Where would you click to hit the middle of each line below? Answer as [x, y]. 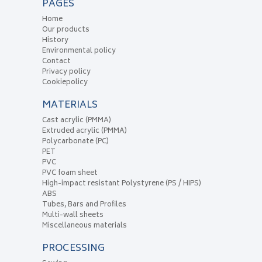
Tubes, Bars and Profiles [84, 205]
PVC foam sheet [70, 174]
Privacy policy [66, 73]
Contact [56, 62]
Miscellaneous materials [84, 226]
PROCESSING [73, 249]
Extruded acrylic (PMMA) [84, 132]
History [55, 41]
